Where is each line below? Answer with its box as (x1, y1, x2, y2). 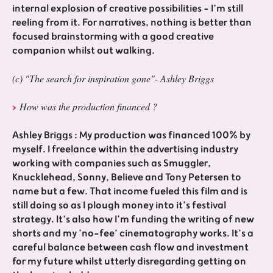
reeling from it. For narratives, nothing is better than (12, 14, 252, 32)
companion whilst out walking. (12, 42, 155, 60)
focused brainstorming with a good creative (12, 28, 214, 46)
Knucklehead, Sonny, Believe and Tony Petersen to (12, 169, 241, 186)
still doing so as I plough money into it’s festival (12, 197, 226, 214)
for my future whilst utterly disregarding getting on (12, 253, 246, 271)
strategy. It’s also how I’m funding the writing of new (12, 211, 254, 229)
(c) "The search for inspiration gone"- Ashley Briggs (12, 72, 214, 85)
